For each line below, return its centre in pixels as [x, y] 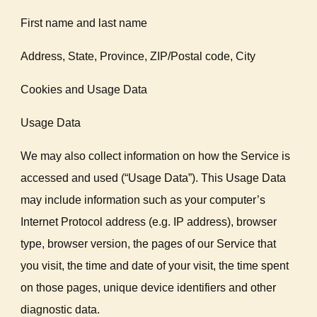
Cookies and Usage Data [84, 90]
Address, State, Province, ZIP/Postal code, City [138, 56]
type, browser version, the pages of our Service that [149, 244]
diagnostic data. [60, 310]
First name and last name [84, 23]
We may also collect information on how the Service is [156, 156]
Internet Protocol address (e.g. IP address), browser [149, 222]
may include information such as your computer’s [143, 200]
